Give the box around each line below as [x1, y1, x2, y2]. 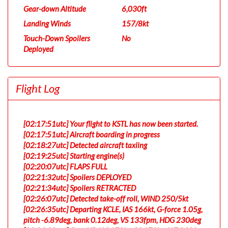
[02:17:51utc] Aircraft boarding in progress [23, 130, 160, 139]
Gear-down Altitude [23, 4, 86, 13]
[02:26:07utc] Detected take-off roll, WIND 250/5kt [23, 194, 188, 203]
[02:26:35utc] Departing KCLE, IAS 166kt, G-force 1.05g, [23, 205, 203, 214]
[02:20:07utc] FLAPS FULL [23, 162, 107, 171]
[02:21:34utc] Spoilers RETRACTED [23, 183, 136, 192]
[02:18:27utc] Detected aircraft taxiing [23, 140, 147, 150]
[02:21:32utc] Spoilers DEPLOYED [23, 173, 131, 182]
